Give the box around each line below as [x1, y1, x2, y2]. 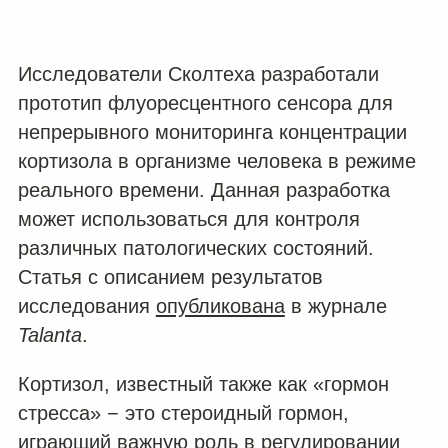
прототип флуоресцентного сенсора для [17, 91, 393, 114]
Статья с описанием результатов [17, 265, 323, 288]
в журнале [284, 294, 387, 317]
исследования [17, 294, 156, 317]
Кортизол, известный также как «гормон [17, 372, 389, 395]
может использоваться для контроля [17, 207, 360, 230]
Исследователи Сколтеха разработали [17, 62, 379, 85]
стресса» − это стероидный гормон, [17, 401, 349, 424]
